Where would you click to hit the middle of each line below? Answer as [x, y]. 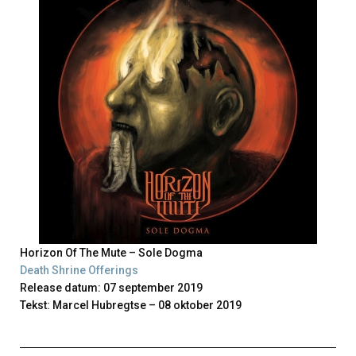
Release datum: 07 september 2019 [111, 288]
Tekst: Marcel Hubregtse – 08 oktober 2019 [131, 305]
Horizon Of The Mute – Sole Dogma [111, 253]
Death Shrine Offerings [79, 270]
